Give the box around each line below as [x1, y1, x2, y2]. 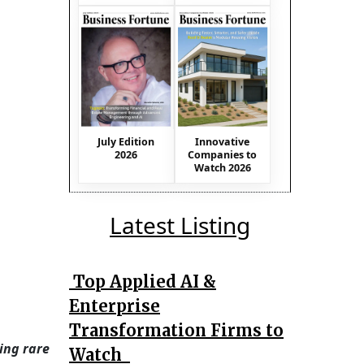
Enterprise [69, 295, 160, 316]
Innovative [195, 134, 250, 149]
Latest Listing [110, 209, 250, 240]
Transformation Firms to [69, 319, 284, 340]
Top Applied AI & [69, 271, 216, 292]
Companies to [188, 147, 258, 162]
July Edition [97, 134, 155, 149]
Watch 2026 [193, 160, 251, 175]
